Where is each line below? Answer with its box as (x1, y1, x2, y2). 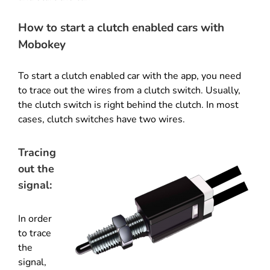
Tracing (18, 145, 56, 160)
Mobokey (18, 37, 66, 53)
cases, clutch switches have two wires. (18, 112, 185, 126)
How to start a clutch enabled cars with (18, 20, 224, 36)
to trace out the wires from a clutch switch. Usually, (18, 83, 240, 97)
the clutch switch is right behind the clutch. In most (18, 98, 239, 111)
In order (18, 212, 52, 225)
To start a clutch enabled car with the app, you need (18, 69, 241, 83)
